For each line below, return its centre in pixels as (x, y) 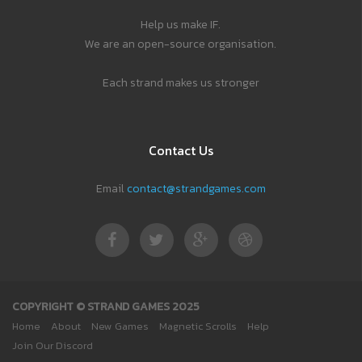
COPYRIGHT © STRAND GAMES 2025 (106, 307)
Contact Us (181, 151)
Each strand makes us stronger (181, 83)
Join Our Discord (53, 346)
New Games (120, 326)
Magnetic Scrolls (198, 326)
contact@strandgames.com (196, 189)
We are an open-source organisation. (181, 44)
